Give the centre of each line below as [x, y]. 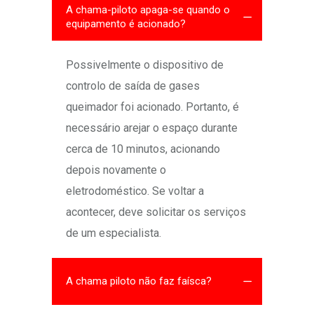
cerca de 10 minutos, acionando [143, 149]
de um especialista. [114, 233]
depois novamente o [116, 170]
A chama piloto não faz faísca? [139, 281]
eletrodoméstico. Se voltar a [135, 191]
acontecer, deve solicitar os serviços [156, 212]
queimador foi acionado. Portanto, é [152, 107]
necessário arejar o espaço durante [152, 128]
